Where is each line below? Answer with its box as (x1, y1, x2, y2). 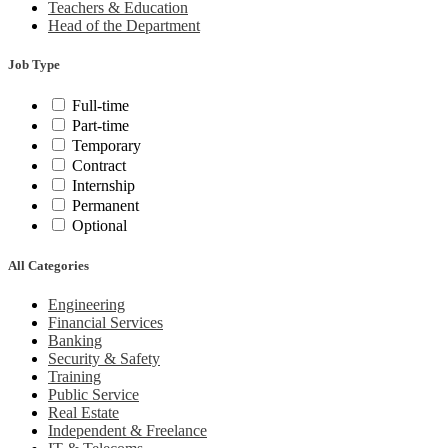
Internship (72, 177, 135, 195)
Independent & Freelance (48, 421, 207, 439)
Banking (48, 331, 102, 349)
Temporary (72, 137, 141, 155)
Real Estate (48, 403, 119, 421)
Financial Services (48, 313, 163, 331)
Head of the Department (48, 17, 200, 34)
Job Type (8, 57, 60, 73)
